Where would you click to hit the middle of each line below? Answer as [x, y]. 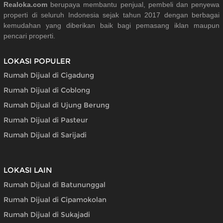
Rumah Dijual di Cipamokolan [55, 200]
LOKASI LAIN [28, 170]
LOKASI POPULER [37, 61]
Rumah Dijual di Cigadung [49, 75]
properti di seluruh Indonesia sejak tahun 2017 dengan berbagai [111, 15]
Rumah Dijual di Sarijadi [45, 135]
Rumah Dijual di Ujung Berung [56, 105]
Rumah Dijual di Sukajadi [47, 215]
